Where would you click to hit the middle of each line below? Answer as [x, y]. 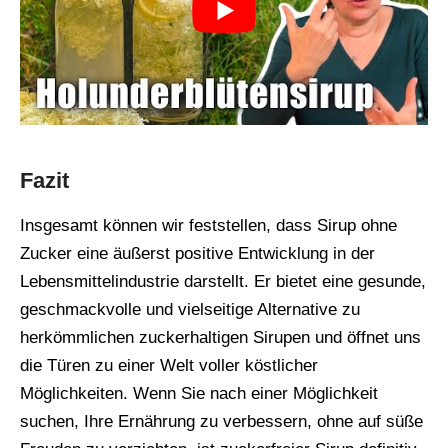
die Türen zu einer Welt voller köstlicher [169, 366]
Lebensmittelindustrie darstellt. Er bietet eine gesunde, [223, 282]
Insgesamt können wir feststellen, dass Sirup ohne [208, 226]
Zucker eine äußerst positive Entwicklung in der [197, 254]
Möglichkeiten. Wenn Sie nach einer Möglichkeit [199, 394]
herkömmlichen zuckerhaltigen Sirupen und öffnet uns [220, 338]
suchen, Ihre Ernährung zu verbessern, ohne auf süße [221, 422]
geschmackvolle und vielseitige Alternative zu [190, 310]
